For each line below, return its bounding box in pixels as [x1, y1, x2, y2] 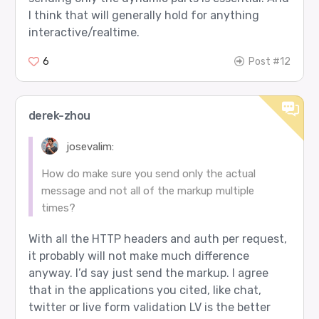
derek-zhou [28, 108, 90, 122]
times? [41, 201, 75, 214]
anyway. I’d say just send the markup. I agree [28, 266, 268, 280]
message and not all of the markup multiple [41, 184, 254, 197]
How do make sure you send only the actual [41, 167, 256, 180]
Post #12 [249, 56, 291, 68]
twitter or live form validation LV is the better [28, 300, 271, 314]
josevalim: [63, 140, 115, 153]
